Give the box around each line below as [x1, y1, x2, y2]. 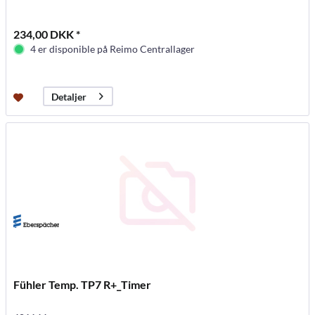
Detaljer [51, 90, 87, 103]
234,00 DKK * [13, 27, 81, 41]
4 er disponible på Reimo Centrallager [30, 43, 195, 56]
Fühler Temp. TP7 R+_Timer [13, 278, 152, 292]
